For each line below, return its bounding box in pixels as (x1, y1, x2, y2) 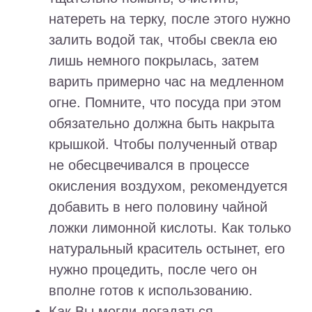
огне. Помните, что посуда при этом (49, 95, 281, 111)
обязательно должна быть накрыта (49, 116, 274, 132)
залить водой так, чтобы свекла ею (49, 32, 277, 48)
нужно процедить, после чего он (49, 262, 257, 278)
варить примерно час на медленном (49, 74, 284, 90)
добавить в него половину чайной (49, 199, 267, 215)
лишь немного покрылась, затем (49, 53, 259, 69)
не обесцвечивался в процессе (49, 157, 249, 173)
